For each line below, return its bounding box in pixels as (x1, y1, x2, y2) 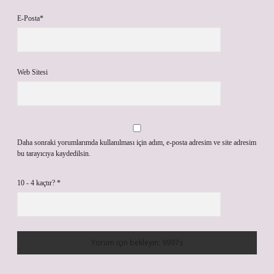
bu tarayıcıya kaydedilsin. (17, 149, 91, 158)
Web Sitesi (17, 68, 48, 76)
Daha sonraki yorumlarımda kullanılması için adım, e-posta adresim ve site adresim (17, 138, 256, 147)
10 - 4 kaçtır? (17, 179, 57, 187)
